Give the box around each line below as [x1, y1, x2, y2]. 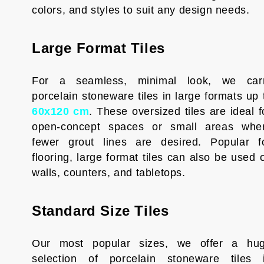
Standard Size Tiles [31, 203, 169, 219]
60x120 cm [31, 105, 90, 117]
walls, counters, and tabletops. [31, 167, 186, 179]
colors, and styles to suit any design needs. [31, 4, 250, 16]
